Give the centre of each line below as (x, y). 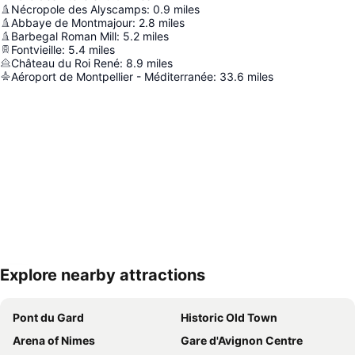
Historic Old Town (229, 317)
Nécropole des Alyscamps (79, 9)
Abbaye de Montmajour (72, 22)
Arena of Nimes (54, 340)
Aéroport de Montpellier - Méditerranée (112, 76)
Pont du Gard (48, 317)
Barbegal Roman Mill (64, 36)
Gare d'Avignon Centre (242, 340)
